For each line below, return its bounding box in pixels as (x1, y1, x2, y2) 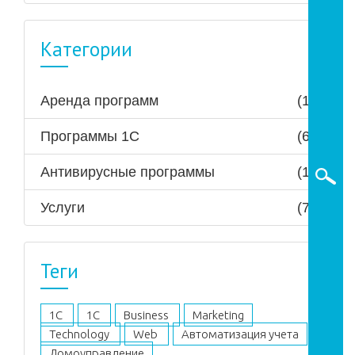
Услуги (40, 200, 85, 216)
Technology (49, 327, 112, 341)
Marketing (193, 308, 244, 322)
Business (124, 308, 171, 322)
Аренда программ (40, 93, 158, 109)
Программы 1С (40, 128, 139, 144)
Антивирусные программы (40, 164, 215, 180)
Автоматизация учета (181, 327, 299, 341)
